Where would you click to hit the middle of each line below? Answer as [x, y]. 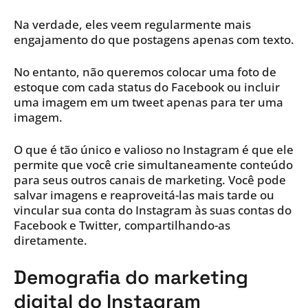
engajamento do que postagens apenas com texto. [154, 40]
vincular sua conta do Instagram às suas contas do [153, 210]
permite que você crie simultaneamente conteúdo [153, 165]
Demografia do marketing [131, 277]
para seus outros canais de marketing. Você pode [150, 180]
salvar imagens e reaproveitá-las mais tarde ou [144, 195]
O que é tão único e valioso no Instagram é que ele [154, 150]
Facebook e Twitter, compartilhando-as [122, 225]
